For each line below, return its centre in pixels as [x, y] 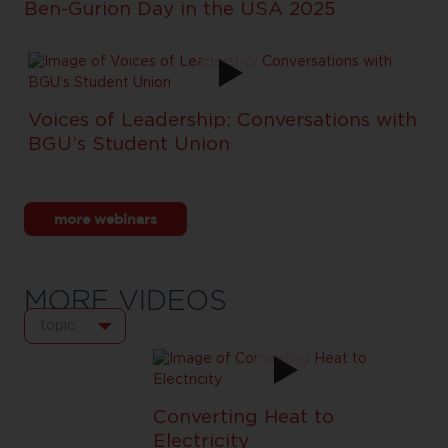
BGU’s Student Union [129, 144]
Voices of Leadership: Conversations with [223, 120]
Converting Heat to [243, 417]
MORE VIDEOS [126, 300]
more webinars [106, 218]
